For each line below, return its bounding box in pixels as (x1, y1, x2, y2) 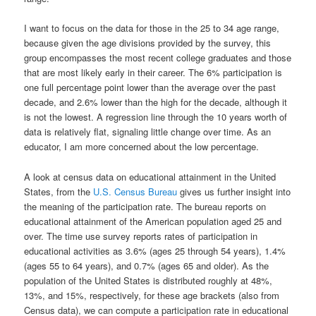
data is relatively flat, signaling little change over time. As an (24, 125, 272, 139)
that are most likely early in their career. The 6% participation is (24, 66, 283, 80)
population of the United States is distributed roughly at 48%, (24, 273, 273, 287)
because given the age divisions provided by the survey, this (24, 36, 272, 50)
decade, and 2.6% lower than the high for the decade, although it (24, 95, 288, 109)
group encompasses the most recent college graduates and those (24, 51, 292, 65)
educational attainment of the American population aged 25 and (24, 214, 282, 228)
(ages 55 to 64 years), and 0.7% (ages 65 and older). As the (24, 258, 269, 272)
